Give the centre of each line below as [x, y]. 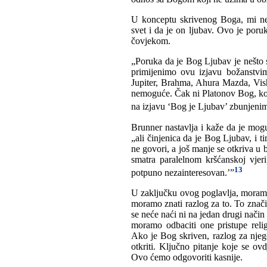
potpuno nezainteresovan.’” [183, 173]
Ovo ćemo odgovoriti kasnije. [188, 257]
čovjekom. [152, 41]
